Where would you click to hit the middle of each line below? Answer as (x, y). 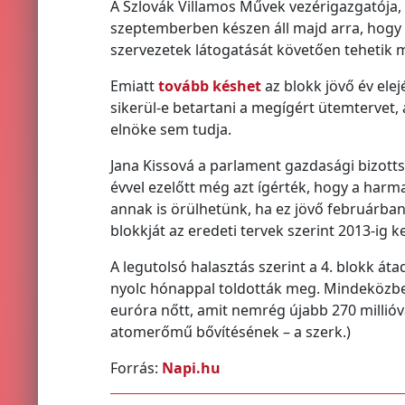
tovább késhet (209, 85)
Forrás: (136, 367)
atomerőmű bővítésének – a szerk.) (230, 331)
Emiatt (134, 85)
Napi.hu (191, 367)
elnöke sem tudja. (170, 129)
